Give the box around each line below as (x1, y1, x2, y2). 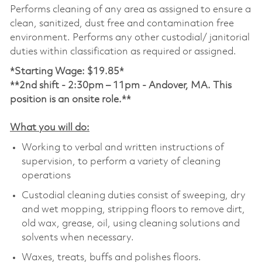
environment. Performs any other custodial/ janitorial (9, 32, 250, 43)
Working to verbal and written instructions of (21, 142, 224, 153)
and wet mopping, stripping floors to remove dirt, (21, 204, 245, 215)
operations (21, 170, 71, 181)
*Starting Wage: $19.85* (9, 66, 124, 77)
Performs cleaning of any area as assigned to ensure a (9, 4, 251, 15)
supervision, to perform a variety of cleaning (21, 156, 220, 167)
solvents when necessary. (21, 232, 134, 243)
